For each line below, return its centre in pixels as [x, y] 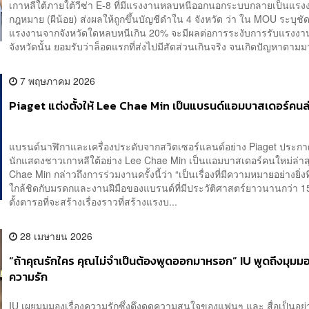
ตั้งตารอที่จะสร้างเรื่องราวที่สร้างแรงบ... [93, 202]
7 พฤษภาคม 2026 [57, 81]
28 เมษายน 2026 [55, 236]
